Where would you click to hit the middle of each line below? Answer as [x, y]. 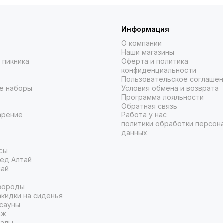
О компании [142, 43]
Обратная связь [149, 106]
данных [134, 133]
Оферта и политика [155, 61]
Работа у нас [144, 115]
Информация [145, 29]
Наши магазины [148, 52]
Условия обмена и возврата [170, 88]
